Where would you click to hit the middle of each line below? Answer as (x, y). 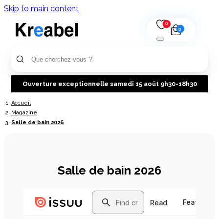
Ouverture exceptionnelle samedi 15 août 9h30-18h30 (109, 84)
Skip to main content (41, 9)
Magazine (24, 113)
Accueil (21, 103)
